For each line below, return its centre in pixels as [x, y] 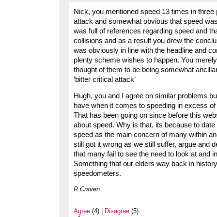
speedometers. [97, 174]
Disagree [117, 211]
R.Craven [87, 189]
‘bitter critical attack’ [105, 79]
